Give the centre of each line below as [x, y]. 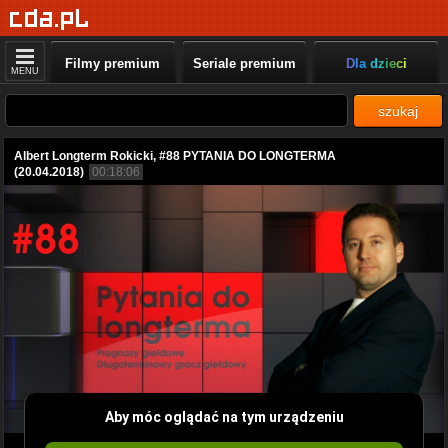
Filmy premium [113, 63]
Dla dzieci [376, 63]
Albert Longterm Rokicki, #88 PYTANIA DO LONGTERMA [175, 156]
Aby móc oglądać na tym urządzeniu [224, 416]
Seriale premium [244, 63]
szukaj [398, 111]
